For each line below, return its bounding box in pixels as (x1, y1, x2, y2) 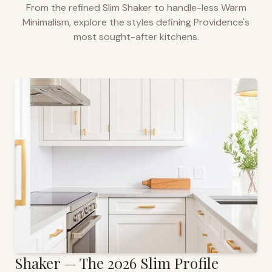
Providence (194, 16, 243, 29)
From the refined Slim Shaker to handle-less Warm (25, 1, 246, 14)
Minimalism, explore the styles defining (22, 16, 194, 29)
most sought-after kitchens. (73, 30, 199, 43)
